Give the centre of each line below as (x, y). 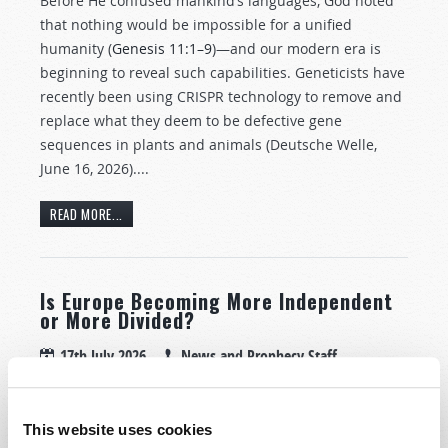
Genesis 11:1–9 (162, 48)
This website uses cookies (118, 429)
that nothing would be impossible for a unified (196, 24)
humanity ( (76, 48)
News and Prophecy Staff (259, 356)
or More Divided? (117, 320)
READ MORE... (86, 214)
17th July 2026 (103, 356)
